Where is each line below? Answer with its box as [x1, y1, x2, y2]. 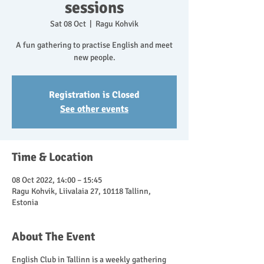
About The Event [12, 229, 95, 244]
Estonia [12, 197, 38, 207]
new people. [73, 52, 115, 62]
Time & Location [12, 150, 93, 164]
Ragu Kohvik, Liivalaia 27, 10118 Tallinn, [12, 186, 151, 196]
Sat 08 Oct [50, 19, 86, 29]
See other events [60, 103, 128, 115]
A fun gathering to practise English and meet [16, 40, 173, 50]
